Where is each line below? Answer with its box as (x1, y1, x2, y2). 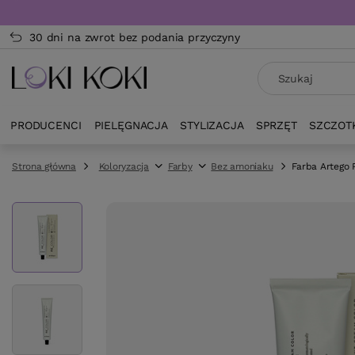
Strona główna (12, 161, 76, 172)
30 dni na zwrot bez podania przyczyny (29, 31, 240, 44)
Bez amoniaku (211, 161, 273, 172)
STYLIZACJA (180, 119, 244, 132)
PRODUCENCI (10, 119, 82, 132)
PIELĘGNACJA (94, 119, 169, 132)
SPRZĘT (255, 119, 297, 132)
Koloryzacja (98, 161, 150, 172)
